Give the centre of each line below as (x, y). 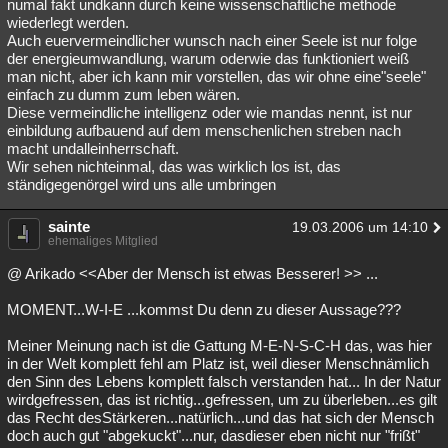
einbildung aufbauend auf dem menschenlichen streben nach (204, 130)
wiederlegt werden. (68, 22)
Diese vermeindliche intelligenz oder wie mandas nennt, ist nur (209, 112)
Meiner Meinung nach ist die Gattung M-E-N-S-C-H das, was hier (219, 345)
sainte (69, 226)
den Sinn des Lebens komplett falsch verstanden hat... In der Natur (224, 381)
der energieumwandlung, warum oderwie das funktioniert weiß (208, 58)
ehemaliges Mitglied (103, 241)
